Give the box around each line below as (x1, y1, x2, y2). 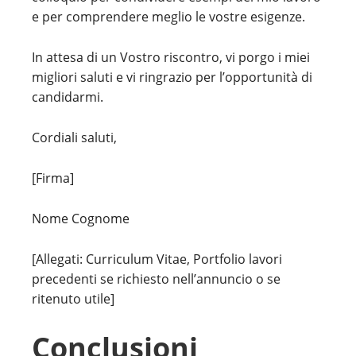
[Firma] (32, 169, 74, 187)
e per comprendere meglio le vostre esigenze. (32, 8, 305, 25)
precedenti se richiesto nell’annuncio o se (32, 270, 281, 288)
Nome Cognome (32, 210, 130, 227)
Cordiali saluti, (32, 129, 117, 146)
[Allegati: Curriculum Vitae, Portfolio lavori (32, 250, 282, 268)
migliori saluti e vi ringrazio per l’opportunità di (32, 68, 312, 86)
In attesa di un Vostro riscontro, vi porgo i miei (32, 48, 310, 66)
